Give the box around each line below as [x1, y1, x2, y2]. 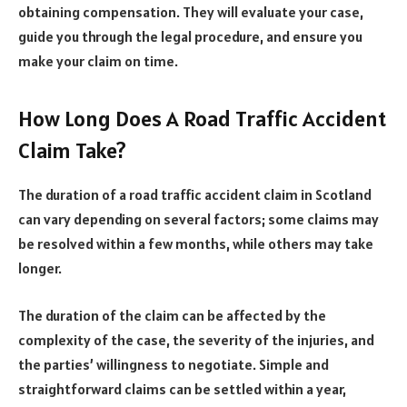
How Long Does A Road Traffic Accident [18, 104, 386, 134]
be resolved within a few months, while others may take [18, 234, 373, 253]
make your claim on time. [18, 52, 178, 71]
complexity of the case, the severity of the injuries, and [18, 330, 374, 349]
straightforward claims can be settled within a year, [18, 379, 346, 398]
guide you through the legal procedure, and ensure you [18, 27, 362, 46]
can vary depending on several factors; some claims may [18, 210, 379, 229]
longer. [18, 259, 62, 278]
